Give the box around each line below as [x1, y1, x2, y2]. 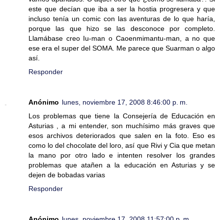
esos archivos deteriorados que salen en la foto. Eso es [28, 131, 215, 139]
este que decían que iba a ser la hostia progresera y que [28, 4, 215, 13]
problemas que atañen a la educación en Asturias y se [28, 161, 215, 169]
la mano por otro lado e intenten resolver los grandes [28, 151, 215, 159]
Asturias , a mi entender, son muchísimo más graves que [28, 121, 215, 130]
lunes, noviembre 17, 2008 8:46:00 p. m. [62, 98, 188, 106]
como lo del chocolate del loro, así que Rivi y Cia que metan [28, 141, 215, 149]
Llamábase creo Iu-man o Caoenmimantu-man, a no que [28, 34, 215, 42]
